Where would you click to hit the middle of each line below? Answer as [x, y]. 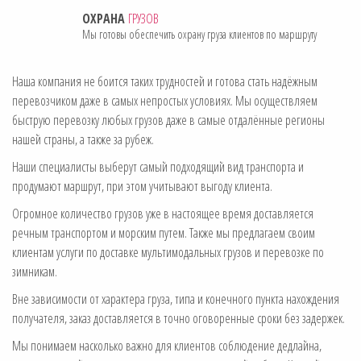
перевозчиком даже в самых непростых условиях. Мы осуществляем [165, 100]
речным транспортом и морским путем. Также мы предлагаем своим [164, 232]
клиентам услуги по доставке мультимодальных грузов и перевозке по [168, 252]
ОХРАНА [105, 18]
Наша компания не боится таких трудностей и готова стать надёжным [165, 81]
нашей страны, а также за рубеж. [83, 139]
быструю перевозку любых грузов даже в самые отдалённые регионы [168, 120]
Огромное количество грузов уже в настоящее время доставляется [163, 213]
